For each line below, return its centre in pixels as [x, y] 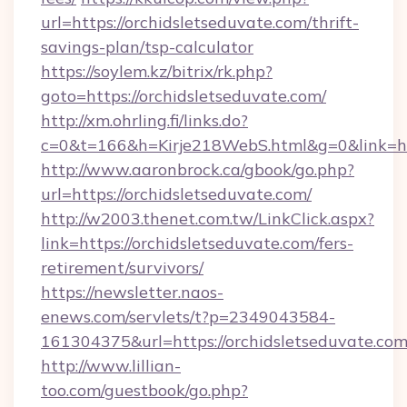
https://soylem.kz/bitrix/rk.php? [157, 71]
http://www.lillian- [111, 366]
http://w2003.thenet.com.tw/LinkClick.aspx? [208, 218]
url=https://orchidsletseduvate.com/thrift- [200, 22]
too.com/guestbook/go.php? [144, 390]
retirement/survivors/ [122, 268]
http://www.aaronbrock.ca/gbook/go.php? [198, 169]
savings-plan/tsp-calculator [147, 47]
